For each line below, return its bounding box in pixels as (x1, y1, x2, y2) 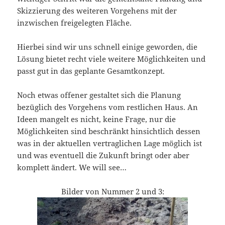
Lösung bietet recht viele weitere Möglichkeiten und (17, 53, 206, 64)
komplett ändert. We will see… (17, 162, 127, 172)
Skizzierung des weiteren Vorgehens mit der (17, 5, 177, 16)
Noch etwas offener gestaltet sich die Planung (17, 89, 181, 100)
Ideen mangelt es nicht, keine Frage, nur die (17, 114, 176, 124)
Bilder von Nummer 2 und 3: (61, 186, 164, 196)
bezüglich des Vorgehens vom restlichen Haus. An (17, 101, 198, 112)
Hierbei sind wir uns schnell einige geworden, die (17, 41, 198, 52)
